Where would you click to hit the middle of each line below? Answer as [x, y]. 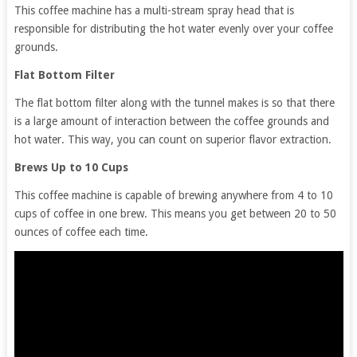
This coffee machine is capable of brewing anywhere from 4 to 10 [173, 196]
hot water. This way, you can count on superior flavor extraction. [173, 140]
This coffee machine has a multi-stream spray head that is [154, 11]
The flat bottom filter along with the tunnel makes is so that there [174, 103]
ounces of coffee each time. [81, 232]
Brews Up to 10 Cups [71, 168]
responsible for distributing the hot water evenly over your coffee [173, 29]
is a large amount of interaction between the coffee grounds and [171, 122]
